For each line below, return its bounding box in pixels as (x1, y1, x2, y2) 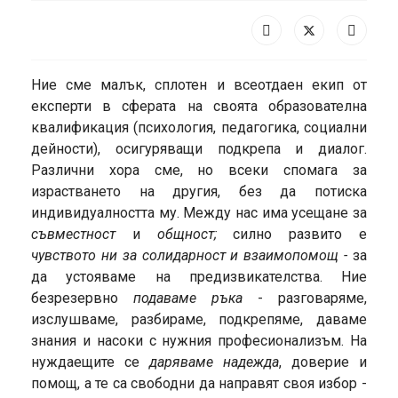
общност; (156, 226, 234, 243)
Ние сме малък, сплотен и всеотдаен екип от (31, 76, 367, 94)
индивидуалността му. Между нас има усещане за (31, 204, 367, 222)
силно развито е (233, 226, 368, 243)
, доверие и (279, 354, 367, 371)
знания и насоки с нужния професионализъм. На (31, 332, 367, 350)
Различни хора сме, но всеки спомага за (31, 162, 367, 179)
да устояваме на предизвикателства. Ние (31, 268, 367, 286)
